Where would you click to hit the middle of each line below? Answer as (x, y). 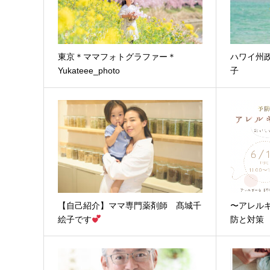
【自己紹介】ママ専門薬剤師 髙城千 (129, 205)
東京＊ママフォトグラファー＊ (117, 57)
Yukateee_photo (89, 71)
